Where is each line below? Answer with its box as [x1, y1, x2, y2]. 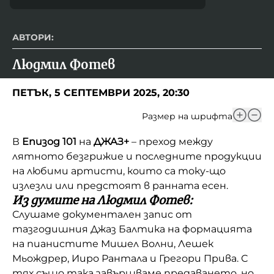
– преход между [131, 135, 213, 147]
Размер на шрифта [142, 110, 232, 122]
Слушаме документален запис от [12, 208, 192, 220]
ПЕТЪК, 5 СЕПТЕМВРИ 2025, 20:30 [12, 86, 190, 98]
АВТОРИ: [12, 31, 54, 43]
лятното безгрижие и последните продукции [12, 150, 262, 162]
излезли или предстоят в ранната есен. [12, 179, 233, 191]
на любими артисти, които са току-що [12, 165, 226, 177]
